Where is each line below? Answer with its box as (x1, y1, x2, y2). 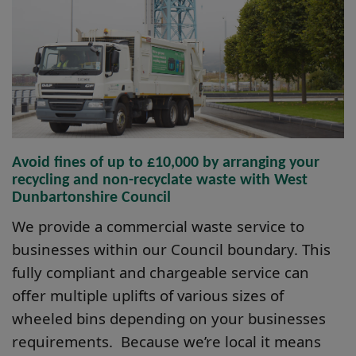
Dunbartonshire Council (12, 190, 171, 207)
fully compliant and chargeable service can (12, 262, 309, 283)
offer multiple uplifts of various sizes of (12, 285, 284, 306)
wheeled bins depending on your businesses (12, 308, 326, 329)
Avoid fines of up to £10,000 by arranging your (12, 155, 319, 172)
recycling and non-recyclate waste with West (12, 172, 308, 189)
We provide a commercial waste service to (12, 216, 304, 237)
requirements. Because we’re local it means (12, 331, 321, 352)
